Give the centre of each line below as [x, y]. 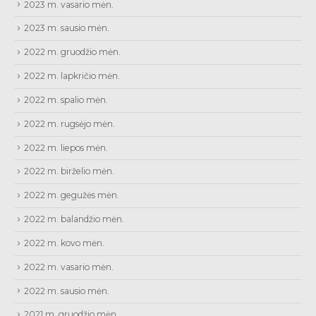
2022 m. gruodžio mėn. [72, 52]
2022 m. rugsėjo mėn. [69, 123]
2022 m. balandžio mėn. [74, 219]
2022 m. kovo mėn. [64, 243]
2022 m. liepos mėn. [66, 147]
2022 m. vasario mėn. [69, 267]
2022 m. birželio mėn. [69, 171]
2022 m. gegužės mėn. [72, 195]
